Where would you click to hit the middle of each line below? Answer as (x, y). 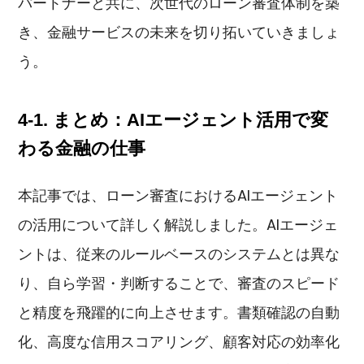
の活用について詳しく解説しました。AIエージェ (178, 224)
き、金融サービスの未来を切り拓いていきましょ (179, 32)
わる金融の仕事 (82, 148)
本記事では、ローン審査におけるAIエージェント (178, 195)
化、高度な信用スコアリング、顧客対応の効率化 (179, 341)
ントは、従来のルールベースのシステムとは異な (179, 253)
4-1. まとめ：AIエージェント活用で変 (173, 119)
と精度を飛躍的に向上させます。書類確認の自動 (179, 312)
